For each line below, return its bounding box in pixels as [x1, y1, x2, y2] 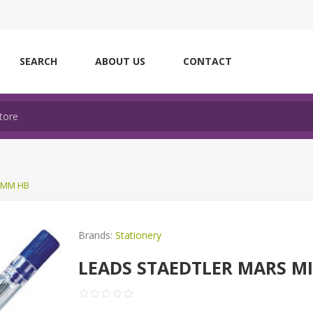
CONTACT [183, 54, 232, 68]
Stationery [115, 228, 162, 242]
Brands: [78, 228, 113, 242]
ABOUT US [95, 54, 145, 68]
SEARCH [20, 54, 57, 68]
